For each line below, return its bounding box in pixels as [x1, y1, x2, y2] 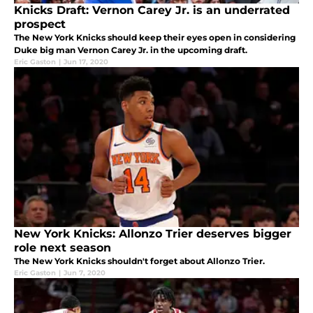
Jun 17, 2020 [64, 57, 108, 66]
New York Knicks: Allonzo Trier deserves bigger [14, 226, 291, 240]
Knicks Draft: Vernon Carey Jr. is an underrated [14, 3, 290, 17]
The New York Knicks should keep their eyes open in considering [14, 31, 296, 43]
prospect [14, 17, 66, 31]
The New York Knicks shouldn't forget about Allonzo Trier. [14, 255, 265, 266]
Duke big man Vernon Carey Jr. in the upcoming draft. [14, 44, 247, 55]
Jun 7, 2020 [64, 268, 105, 277]
